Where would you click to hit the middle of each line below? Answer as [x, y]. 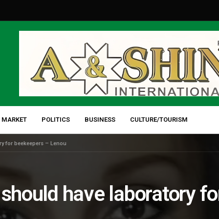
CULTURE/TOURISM [159, 119]
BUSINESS [100, 119]
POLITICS [56, 119]
